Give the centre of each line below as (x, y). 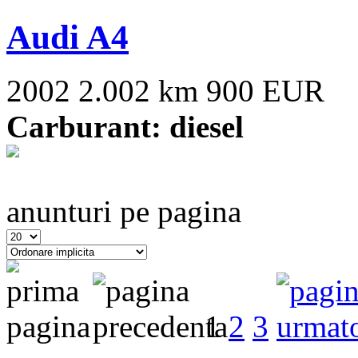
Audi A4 (68, 37)
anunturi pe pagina (124, 211)
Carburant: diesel (125, 126)
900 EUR (265, 90)
